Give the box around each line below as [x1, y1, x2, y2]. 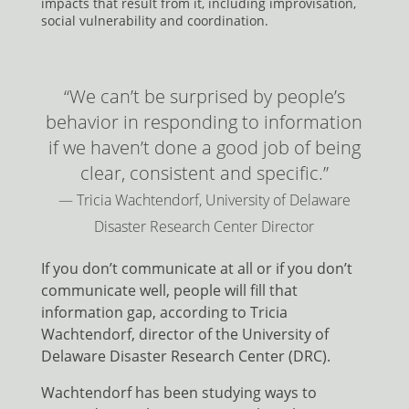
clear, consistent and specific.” [79, 161, 329, 186]
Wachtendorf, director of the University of [40, 324, 329, 345]
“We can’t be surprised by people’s [63, 84, 345, 110]
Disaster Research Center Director [94, 216, 315, 237]
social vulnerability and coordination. [40, 12, 268, 30]
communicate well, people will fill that [40, 280, 298, 301]
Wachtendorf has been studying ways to [40, 383, 317, 404]
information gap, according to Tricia [40, 302, 288, 323]
